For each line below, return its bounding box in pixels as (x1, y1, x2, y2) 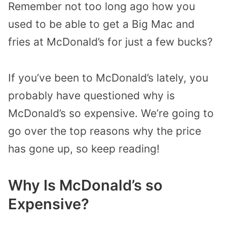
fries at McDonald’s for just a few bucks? (8, 35, 213, 49)
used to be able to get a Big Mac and (8, 18, 195, 31)
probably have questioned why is (8, 89, 175, 102)
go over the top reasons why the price (8, 125, 201, 138)
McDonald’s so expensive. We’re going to (8, 107, 214, 120)
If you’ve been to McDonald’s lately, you (8, 71, 208, 85)
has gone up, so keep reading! (8, 142, 160, 156)
